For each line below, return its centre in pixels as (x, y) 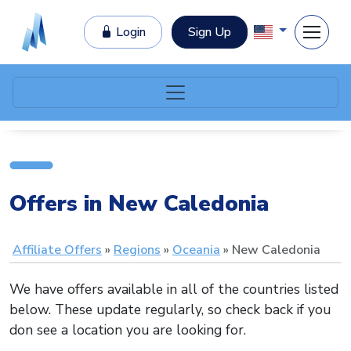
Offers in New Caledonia (139, 203)
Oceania (196, 250)
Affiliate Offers (57, 250)
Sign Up (210, 32)
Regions (137, 250)
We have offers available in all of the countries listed (174, 289)
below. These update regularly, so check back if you (170, 310)
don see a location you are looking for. (128, 330)
